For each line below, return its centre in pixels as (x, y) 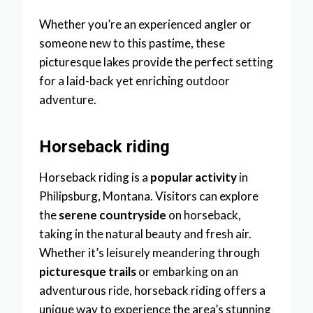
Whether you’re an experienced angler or (145, 24)
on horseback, (204, 214)
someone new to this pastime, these (132, 43)
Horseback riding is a (95, 177)
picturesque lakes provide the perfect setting (156, 61)
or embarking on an (187, 271)
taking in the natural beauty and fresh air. (145, 233)
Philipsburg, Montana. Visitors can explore (149, 196)
